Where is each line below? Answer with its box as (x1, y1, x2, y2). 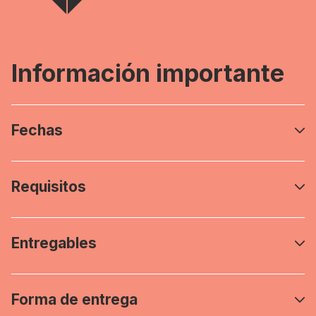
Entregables (11, 234, 97, 253)
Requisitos (11, 178, 86, 196)
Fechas (11, 121, 63, 140)
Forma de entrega (11, 291, 138, 309)
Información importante (11, 59, 284, 88)
